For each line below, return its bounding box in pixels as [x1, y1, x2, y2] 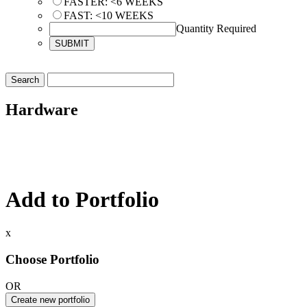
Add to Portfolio [5, 186, 159, 212]
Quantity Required [176, 22, 256, 34]
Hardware [5, 100, 78, 119]
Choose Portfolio [5, 251, 99, 267]
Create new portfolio [11, 294, 90, 305]
